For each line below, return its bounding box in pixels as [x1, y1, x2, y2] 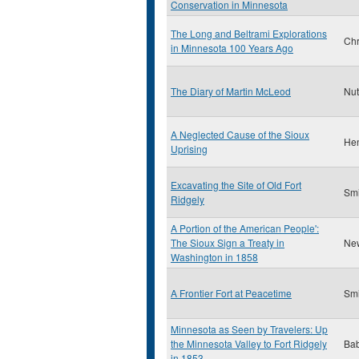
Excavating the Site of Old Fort [171, 178, 301, 192]
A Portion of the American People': [171, 221, 319, 235]
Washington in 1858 [171, 250, 258, 264]
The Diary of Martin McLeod [171, 84, 291, 98]
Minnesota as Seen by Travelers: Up [171, 322, 328, 336]
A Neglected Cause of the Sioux [171, 127, 309, 141]
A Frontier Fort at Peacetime [171, 286, 292, 300]
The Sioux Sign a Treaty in [171, 236, 284, 249]
